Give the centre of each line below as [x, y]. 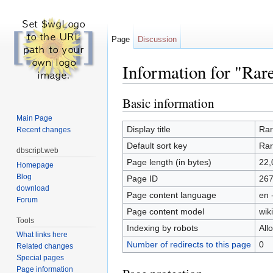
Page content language [171, 195]
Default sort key [157, 145]
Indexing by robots [162, 228]
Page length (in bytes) [169, 162]
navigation [178, 89]
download [33, 188]
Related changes [45, 246]
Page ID [142, 178]
